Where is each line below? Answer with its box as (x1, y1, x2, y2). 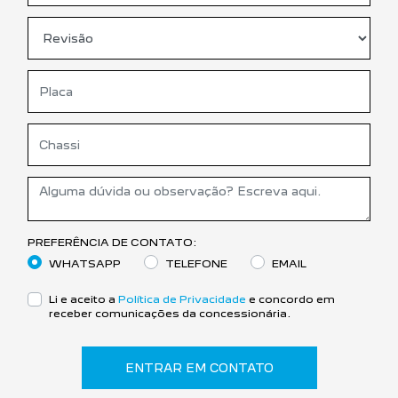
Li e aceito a (49, 291, 118, 306)
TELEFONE (165, 256, 227, 270)
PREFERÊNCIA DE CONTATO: (28, 235, 196, 249)
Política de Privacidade (118, 291, 246, 306)
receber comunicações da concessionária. (49, 306, 291, 320)
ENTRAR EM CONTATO (124, 360, 274, 375)
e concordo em (246, 291, 335, 306)
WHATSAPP (49, 256, 121, 270)
